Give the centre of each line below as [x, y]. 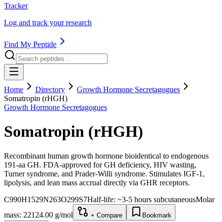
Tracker [16, 6]
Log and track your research [48, 23]
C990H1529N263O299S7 [46, 199]
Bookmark [157, 215]
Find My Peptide [30, 44]
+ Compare [106, 215]
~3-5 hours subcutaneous [157, 199]
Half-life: [102, 199]
